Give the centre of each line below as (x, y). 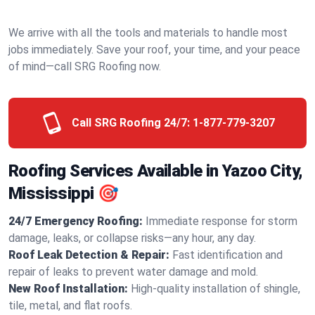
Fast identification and (227, 255)
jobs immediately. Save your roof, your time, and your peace (154, 50)
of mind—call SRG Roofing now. (85, 66)
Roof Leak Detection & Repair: (89, 255)
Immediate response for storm (221, 221)
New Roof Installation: (68, 289)
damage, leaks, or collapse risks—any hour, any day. (132, 238)
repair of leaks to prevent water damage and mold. (133, 272)
